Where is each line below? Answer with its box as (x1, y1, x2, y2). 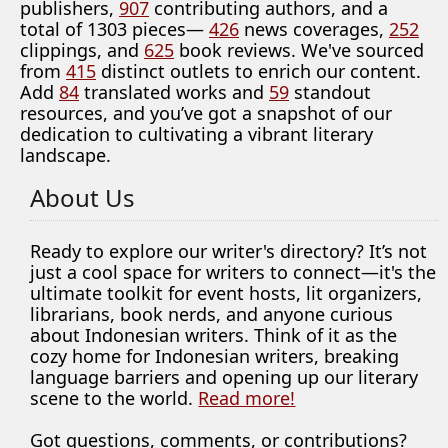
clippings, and (20, 38, 144, 62)
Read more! (198, 386, 296, 410)
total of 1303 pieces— (20, 17, 209, 41)
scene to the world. (30, 386, 199, 410)
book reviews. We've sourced (174, 38, 424, 62)
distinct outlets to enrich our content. (96, 59, 421, 83)
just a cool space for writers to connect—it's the (30, 260, 437, 284)
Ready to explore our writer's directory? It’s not (30, 239, 428, 263)
